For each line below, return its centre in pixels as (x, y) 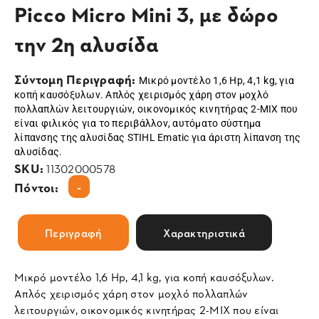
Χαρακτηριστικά (204, 232)
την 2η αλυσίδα (87, 43)
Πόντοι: (38, 187)
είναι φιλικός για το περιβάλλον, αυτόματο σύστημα (138, 123)
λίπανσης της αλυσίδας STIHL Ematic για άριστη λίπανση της (158, 137)
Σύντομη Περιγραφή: (77, 79)
